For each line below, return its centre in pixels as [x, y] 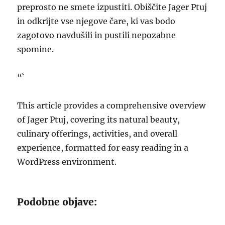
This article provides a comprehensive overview [111, 105]
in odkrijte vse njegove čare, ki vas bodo [96, 21]
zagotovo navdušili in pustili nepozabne [97, 35]
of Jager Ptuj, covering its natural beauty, [99, 120]
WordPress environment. [67, 162]
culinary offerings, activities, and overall [97, 134]
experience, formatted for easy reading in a [103, 148]
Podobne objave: [57, 202]
